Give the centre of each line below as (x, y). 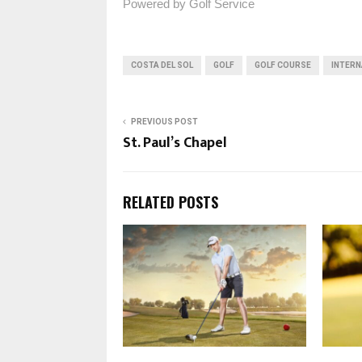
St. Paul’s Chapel (175, 143)
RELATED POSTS (170, 202)
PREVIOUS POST (164, 121)
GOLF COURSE (283, 65)
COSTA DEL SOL (162, 65)
